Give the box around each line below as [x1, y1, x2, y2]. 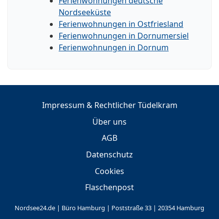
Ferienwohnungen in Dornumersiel [59, 30, 189, 41]
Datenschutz [86, 149, 133, 160]
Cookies [95, 165, 124, 176]
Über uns [92, 116, 127, 127]
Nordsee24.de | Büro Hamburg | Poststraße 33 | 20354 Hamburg [15, 203, 204, 212]
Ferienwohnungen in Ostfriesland [59, 18, 183, 29]
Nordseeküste [59, 6, 111, 18]
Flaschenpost [85, 182, 134, 193]
